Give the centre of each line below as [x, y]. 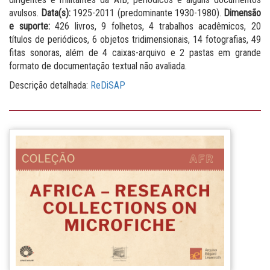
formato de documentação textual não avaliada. [98, 66]
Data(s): [56, 13]
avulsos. [25, 13]
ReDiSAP [107, 85]
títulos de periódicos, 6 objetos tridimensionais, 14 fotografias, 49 [135, 39]
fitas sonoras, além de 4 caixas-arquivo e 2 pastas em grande [135, 53]
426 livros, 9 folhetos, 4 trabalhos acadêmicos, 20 [155, 26]
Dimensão [243, 13]
